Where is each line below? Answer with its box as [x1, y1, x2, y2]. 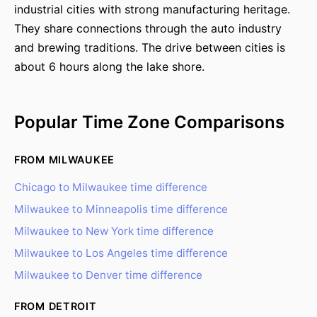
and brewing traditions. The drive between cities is [14, 40, 285, 54]
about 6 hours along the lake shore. [14, 59, 204, 74]
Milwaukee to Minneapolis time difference [14, 202, 228, 216]
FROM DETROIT [14, 300, 97, 312]
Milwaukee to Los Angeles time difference [14, 246, 228, 260]
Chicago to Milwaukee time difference [14, 180, 207, 194]
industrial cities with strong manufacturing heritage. [14, 2, 290, 16]
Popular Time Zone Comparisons [14, 112, 284, 132]
